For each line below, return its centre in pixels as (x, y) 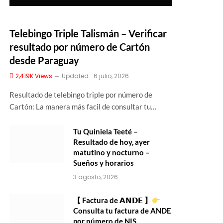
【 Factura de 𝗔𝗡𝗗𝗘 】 (112, 200)
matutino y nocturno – (111, 152)
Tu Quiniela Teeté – (106, 131)
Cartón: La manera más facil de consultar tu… (83, 107)
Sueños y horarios (104, 163)
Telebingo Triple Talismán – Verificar (88, 33)
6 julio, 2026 (111, 76)
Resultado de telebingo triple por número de (81, 95)
